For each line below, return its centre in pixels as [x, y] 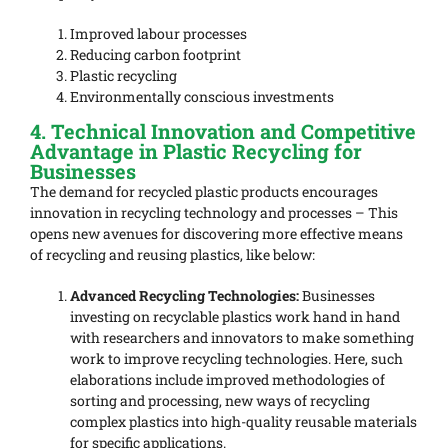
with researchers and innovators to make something [242, 338]
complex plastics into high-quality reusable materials [243, 422]
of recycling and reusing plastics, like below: [172, 255]
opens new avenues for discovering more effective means [216, 234]
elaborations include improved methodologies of [227, 380]
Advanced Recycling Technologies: [184, 296]
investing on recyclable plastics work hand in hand [235, 317]
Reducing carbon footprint [155, 55]
